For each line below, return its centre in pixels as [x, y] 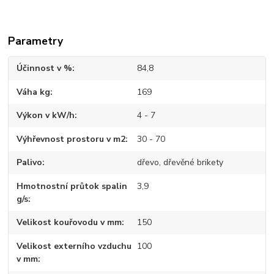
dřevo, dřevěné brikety [180, 163]
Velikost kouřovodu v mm [69, 223]
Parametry [36, 41]
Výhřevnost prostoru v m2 [71, 139]
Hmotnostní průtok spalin [72, 186]
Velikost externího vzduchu [74, 246]
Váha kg [34, 92]
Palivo [30, 163]
